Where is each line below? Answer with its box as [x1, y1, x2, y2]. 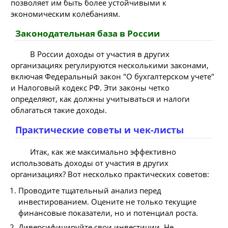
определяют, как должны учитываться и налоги [11, 94, 190, 104]
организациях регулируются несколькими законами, [11, 60, 209, 70]
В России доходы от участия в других [30, 49, 169, 59]
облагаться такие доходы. [11, 105, 107, 115]
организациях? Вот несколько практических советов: [11, 168, 209, 179]
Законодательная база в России [15, 27, 160, 39]
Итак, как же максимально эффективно [30, 146, 176, 157]
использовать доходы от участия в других [11, 157, 168, 168]
